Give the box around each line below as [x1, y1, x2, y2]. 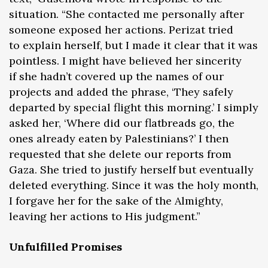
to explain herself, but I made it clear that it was [9, 38, 258, 52]
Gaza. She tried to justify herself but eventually [9, 162, 254, 176]
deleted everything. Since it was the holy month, [9, 178, 258, 192]
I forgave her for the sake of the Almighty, [9, 193, 223, 208]
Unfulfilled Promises [9, 239, 122, 254]
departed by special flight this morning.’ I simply [9, 100, 258, 114]
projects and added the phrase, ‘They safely [9, 84, 233, 99]
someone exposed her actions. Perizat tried [9, 22, 233, 36]
